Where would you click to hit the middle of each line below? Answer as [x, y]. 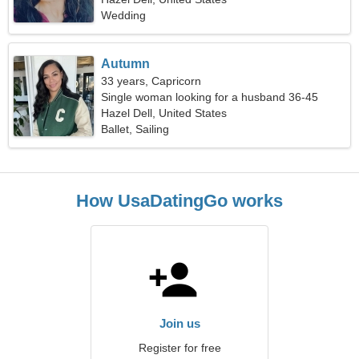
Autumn [126, 64]
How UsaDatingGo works [179, 201]
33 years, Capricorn [151, 81]
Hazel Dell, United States [164, 113]
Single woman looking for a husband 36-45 [210, 97]
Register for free [179, 348]
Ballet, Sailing [135, 129]
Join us [179, 323]
